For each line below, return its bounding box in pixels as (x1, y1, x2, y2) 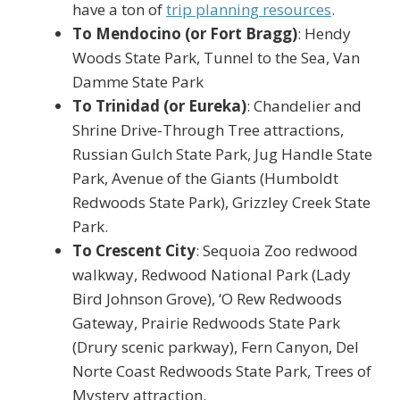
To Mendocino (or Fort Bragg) (72, 23, 297, 44)
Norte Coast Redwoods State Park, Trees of (72, 361, 371, 381)
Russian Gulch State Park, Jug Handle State (72, 144, 372, 164)
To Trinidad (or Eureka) (72, 96, 246, 116)
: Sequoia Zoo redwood (196, 240, 358, 261)
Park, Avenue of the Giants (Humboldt (72, 168, 338, 188)
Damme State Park (72, 71, 204, 92)
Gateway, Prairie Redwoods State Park (72, 312, 340, 333)
